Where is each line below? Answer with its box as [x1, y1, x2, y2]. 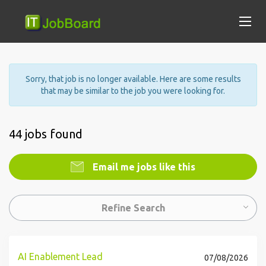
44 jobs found [9, 127, 83, 141]
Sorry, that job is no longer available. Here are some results [25, 74, 241, 84]
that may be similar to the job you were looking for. [41, 86, 225, 96]
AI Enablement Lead [18, 251, 103, 262]
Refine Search [101, 202, 165, 213]
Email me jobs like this [90, 161, 195, 172]
